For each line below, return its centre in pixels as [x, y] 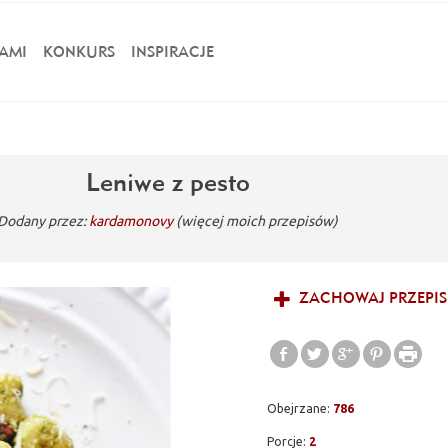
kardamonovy [131, 221]
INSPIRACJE [172, 51]
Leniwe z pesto [167, 182]
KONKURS [78, 51]
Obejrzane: [299, 408]
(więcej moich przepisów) [257, 221]
